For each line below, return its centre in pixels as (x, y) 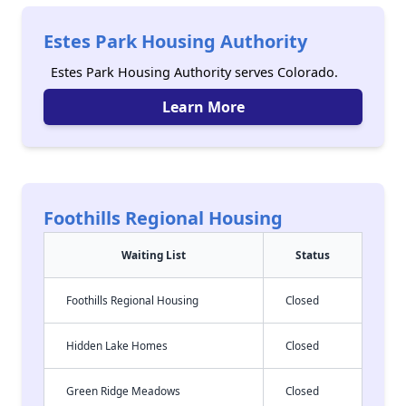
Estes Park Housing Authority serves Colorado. (194, 72)
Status (313, 255)
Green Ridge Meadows (123, 391)
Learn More (203, 107)
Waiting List (154, 255)
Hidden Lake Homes (117, 345)
